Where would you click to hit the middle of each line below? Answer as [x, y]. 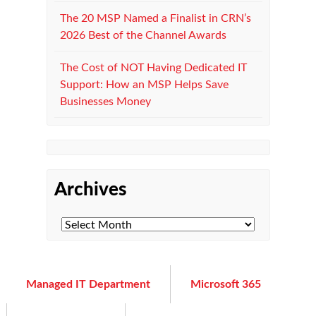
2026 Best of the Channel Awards [143, 35]
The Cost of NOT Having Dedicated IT [153, 67]
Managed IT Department [88, 284]
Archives [90, 189]
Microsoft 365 [226, 284]
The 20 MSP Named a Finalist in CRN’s [155, 18]
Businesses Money [105, 101]
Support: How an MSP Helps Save [144, 84]
